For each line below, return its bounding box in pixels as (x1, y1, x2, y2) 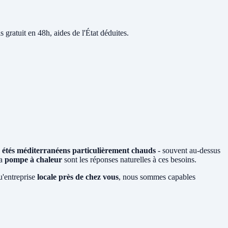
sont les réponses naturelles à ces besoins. (62, 155, 196, 164)
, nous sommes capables (119, 172, 195, 181)
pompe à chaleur (5, 155, 62, 164)
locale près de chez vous (37, 172, 119, 181)
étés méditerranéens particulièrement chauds (2, 146, 156, 155)
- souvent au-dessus (156, 146, 220, 155)
